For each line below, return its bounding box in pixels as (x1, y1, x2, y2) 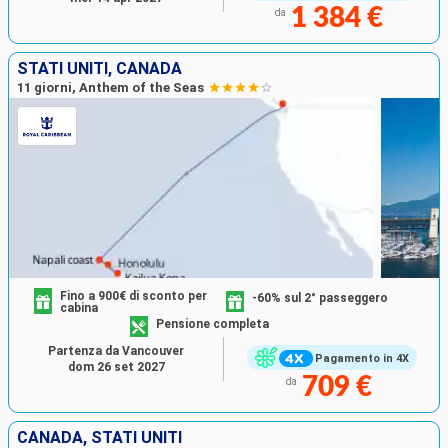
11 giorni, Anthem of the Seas (17, 80, 204, 96)
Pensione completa (156, 316, 270, 331)
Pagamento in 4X (314, 351, 409, 365)
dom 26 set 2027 (67, 360, 165, 375)
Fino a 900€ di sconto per (60, 289, 208, 304)
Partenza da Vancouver (48, 344, 184, 359)
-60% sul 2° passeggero (252, 291, 388, 306)
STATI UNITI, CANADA (17, 59, 182, 79)
